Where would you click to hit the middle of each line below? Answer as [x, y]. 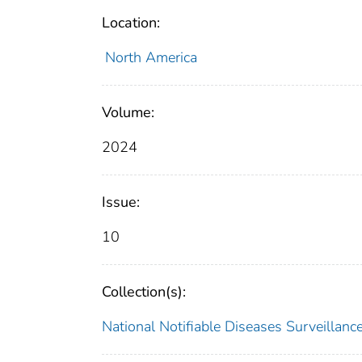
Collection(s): [144, 292]
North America [151, 58]
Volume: [128, 113]
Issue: [121, 202]
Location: [131, 23]
